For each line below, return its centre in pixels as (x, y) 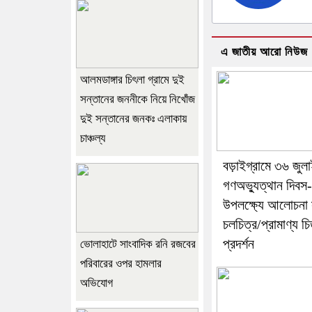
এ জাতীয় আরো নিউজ (264, 52)
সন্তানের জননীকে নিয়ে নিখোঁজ (138, 99)
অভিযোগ (96, 283)
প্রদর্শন (239, 243)
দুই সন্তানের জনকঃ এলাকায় (133, 118)
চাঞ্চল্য (93, 138)
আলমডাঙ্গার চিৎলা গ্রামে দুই (132, 79)
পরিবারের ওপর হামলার (121, 263)
